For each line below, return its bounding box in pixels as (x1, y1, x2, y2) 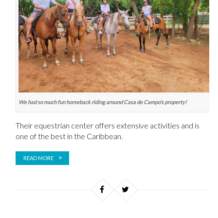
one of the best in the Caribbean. (15, 131, 123, 141)
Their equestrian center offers (15, 121, 116, 130)
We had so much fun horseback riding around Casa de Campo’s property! (18, 99, 187, 105)
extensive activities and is (116, 121, 200, 130)
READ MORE (23, 155, 54, 161)
